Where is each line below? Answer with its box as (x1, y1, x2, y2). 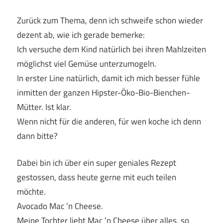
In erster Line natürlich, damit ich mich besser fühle (17, 71, 200, 85)
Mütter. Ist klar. (17, 100, 71, 113)
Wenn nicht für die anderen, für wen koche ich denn (17, 114, 201, 128)
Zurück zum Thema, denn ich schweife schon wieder (17, 13, 203, 27)
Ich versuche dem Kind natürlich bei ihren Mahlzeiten (17, 42, 206, 56)
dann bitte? (17, 129, 58, 142)
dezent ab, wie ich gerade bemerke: (17, 28, 145, 41)
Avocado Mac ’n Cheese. (17, 200, 103, 213)
